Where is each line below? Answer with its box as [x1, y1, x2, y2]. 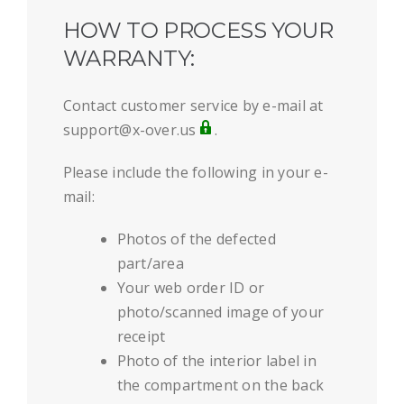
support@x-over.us [62, 120, 197, 141]
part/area [116, 253, 184, 274]
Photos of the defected [116, 229, 276, 250]
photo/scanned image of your [116, 302, 325, 323]
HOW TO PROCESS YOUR [62, 17, 334, 44]
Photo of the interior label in [116, 351, 317, 372]
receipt [116, 326, 166, 347]
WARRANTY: [62, 45, 195, 72]
